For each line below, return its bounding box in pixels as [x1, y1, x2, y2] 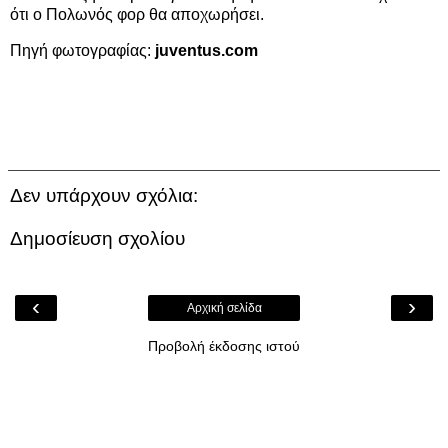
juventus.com [155, 41, 258, 59]
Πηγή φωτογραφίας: [10, 41, 155, 59]
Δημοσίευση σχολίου [10, 228, 185, 250]
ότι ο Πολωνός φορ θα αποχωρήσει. [10, 6, 264, 24]
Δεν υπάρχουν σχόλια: [10, 184, 198, 206]
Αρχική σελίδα [186, 300, 262, 315]
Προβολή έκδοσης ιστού [148, 337, 300, 354]
